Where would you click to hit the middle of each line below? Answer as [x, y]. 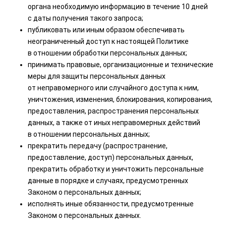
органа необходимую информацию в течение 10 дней [118, 7]
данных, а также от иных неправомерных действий [114, 123]
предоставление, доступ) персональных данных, [110, 157]
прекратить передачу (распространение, [98, 146]
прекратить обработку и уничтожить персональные [116, 169]
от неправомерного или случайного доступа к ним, [113, 88]
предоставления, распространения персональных [113, 111]
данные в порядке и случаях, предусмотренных [108, 181]
